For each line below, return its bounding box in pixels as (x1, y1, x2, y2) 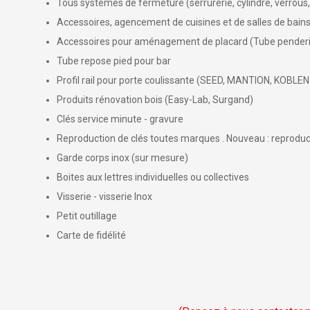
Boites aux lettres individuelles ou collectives (57, 172, 249, 183)
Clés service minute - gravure (57, 113, 183, 125)
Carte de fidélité (57, 230, 126, 241)
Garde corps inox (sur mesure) (57, 152, 188, 163)
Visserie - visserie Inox (57, 191, 152, 202)
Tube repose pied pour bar (57, 55, 171, 66)
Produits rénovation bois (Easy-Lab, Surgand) (57, 94, 253, 105)
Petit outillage (57, 210, 117, 221)
